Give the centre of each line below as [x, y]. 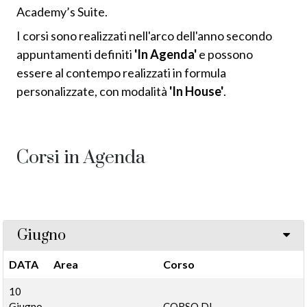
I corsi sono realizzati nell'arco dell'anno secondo [144, 35]
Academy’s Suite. [62, 11]
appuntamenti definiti [75, 54]
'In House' [196, 91]
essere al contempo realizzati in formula [121, 72]
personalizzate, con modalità [93, 91]
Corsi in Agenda [81, 157]
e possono [226, 54]
